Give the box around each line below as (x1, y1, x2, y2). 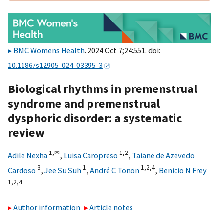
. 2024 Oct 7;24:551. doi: (85, 45, 160, 56)
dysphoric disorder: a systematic (8, 110, 182, 126)
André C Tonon (90, 165, 139, 175)
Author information (13, 202, 80, 213)
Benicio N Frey (159, 165, 207, 175)
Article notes (89, 202, 133, 213)
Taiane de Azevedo (132, 150, 195, 160)
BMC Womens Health (13, 45, 85, 56)
